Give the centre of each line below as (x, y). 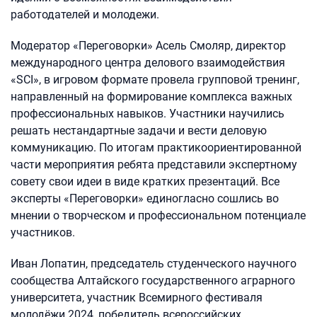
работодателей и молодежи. (85, 15)
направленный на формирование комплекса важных (151, 97)
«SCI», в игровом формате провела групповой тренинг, (155, 80)
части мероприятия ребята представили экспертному (154, 165)
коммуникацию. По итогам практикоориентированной (156, 148)
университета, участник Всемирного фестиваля (137, 298)
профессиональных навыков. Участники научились (148, 114)
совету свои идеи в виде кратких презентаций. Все (145, 182)
